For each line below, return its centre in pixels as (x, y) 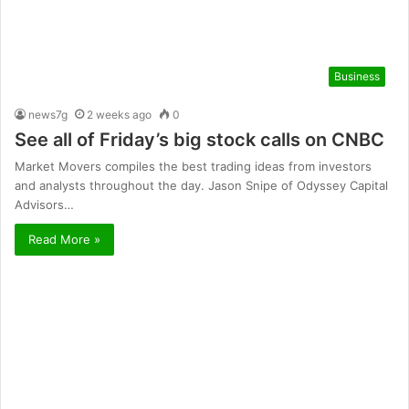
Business (357, 77)
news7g (48, 115)
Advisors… (44, 205)
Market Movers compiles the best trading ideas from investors (193, 167)
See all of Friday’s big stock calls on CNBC (199, 140)
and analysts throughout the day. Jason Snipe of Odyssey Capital (201, 186)
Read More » (64, 240)
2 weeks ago (119, 115)
